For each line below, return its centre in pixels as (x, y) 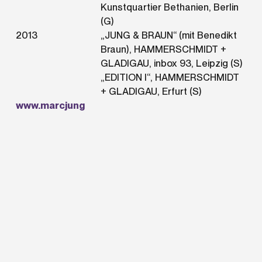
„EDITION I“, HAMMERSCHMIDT (170, 77)
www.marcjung (51, 105)
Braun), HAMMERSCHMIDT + (163, 49)
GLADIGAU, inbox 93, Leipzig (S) (171, 63)
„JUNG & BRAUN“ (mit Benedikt (168, 35)
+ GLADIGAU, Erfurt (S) (151, 91)
